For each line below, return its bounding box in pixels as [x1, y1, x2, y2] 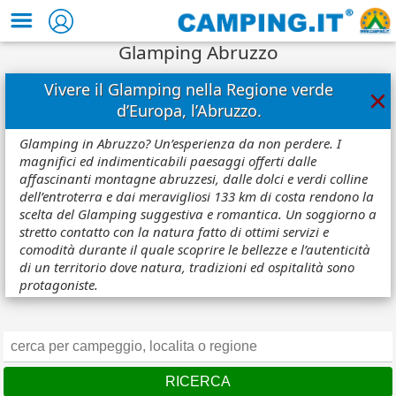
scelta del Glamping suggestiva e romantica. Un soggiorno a [19, 205, 377, 224]
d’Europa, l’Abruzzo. [116, 100, 262, 122]
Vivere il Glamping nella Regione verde [44, 79, 334, 101]
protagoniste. [19, 276, 98, 294]
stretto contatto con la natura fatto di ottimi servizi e [19, 223, 329, 241]
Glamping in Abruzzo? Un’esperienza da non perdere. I [19, 134, 341, 153]
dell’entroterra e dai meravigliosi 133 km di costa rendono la [19, 187, 374, 206]
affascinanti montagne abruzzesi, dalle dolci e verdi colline [19, 170, 368, 188]
